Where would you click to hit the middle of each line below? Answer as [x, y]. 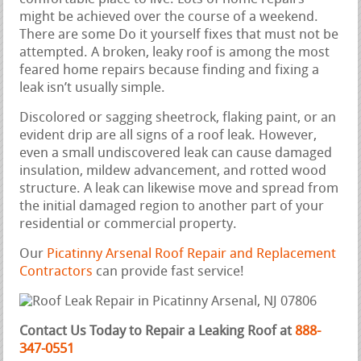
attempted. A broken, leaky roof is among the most [175, 52]
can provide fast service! [169, 272]
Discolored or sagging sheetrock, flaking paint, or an [178, 118]
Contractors [56, 272]
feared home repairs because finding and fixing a [170, 70]
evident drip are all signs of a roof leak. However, [168, 135]
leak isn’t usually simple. [93, 88]
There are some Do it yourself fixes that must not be [179, 35]
